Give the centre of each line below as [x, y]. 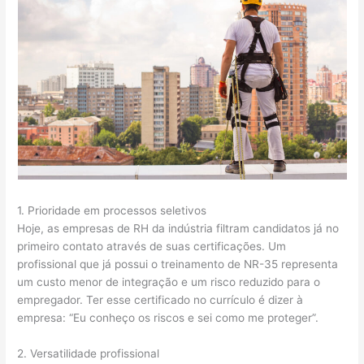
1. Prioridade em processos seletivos [112, 211]
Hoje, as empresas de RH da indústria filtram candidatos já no [178, 229]
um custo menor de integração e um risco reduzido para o [169, 282]
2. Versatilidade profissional [89, 353]
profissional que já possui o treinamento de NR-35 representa [178, 264]
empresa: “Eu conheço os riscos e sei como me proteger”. [168, 318]
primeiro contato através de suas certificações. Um [152, 247]
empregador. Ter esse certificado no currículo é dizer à [160, 300]
